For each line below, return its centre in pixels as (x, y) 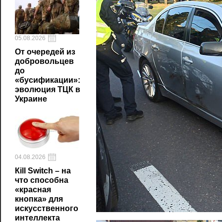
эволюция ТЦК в (48, 89)
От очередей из (45, 52)
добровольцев (44, 61)
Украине (31, 99)
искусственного (47, 208)
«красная (33, 190)
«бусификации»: (48, 80)
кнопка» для (39, 199)
